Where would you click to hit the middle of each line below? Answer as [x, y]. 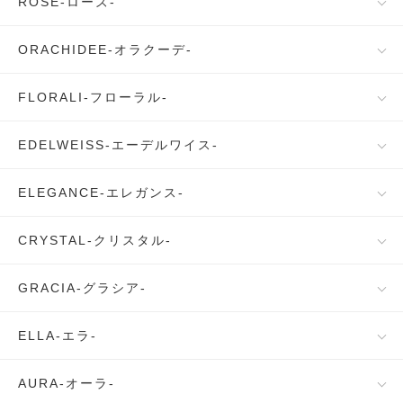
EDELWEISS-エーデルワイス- [118, 145]
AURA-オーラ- [67, 383]
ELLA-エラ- [58, 336]
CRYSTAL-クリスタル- [95, 240]
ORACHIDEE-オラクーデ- [105, 49]
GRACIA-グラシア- [82, 288]
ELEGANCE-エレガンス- [101, 193]
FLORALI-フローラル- [93, 97]
